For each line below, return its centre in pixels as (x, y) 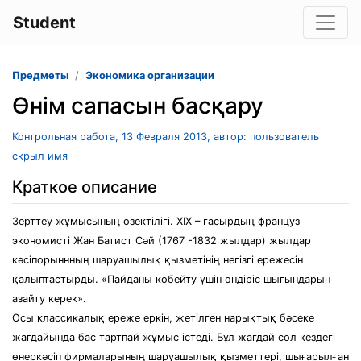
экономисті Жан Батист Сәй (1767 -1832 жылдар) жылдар (162, 241)
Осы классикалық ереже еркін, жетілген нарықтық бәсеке (163, 318)
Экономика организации (150, 75)
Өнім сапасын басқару (138, 106)
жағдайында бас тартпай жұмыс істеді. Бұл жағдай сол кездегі (174, 337)
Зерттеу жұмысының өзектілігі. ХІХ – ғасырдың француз (156, 221)
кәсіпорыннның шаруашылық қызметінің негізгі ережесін (158, 260)
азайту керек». (49, 299)
